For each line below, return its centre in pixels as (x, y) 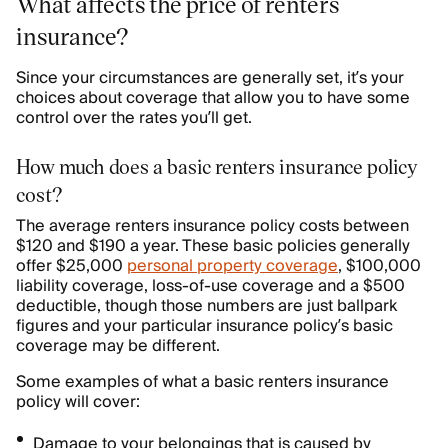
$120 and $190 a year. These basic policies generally (213, 246)
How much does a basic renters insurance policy (217, 166)
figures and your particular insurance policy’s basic (204, 326)
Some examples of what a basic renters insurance (202, 382)
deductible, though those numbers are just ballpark (206, 306)
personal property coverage (232, 266)
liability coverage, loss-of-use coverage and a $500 (210, 286)
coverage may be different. (118, 346)
